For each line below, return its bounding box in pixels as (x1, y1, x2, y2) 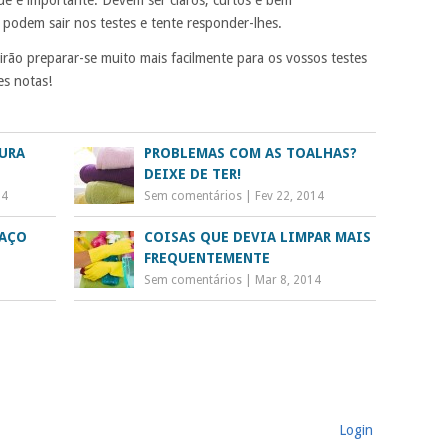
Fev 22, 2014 (255, 188, 325, 203)
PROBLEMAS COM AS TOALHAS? (144, 144, 358, 161)
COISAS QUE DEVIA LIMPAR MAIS (144, 228, 372, 245)
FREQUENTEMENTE (144, 249, 271, 266)
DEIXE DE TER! (144, 165, 242, 182)
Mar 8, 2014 (255, 272, 322, 287)
